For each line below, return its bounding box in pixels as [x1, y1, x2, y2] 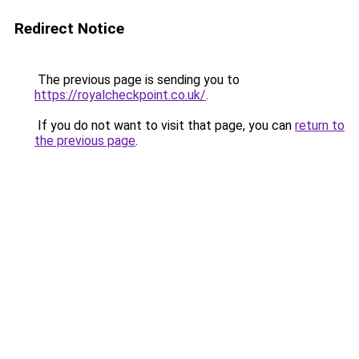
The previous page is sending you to [34, 72, 240, 87]
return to [295, 118, 345, 133]
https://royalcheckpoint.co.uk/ [34, 87, 206, 103]
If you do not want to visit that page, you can [34, 118, 295, 133]
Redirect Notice [14, 19, 124, 38]
